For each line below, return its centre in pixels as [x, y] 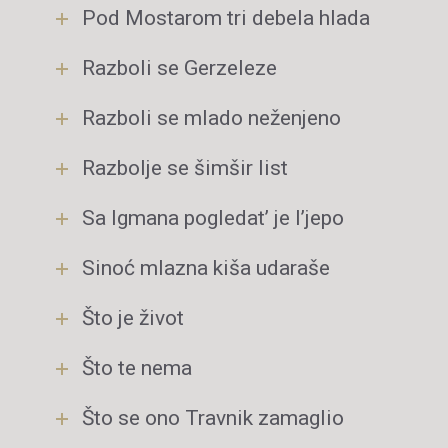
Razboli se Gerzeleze [179, 68]
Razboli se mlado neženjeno [211, 118]
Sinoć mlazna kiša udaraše [206, 268]
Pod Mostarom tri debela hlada [226, 18]
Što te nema [137, 368]
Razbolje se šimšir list [185, 168]
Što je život [133, 318]
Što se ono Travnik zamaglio [213, 418]
